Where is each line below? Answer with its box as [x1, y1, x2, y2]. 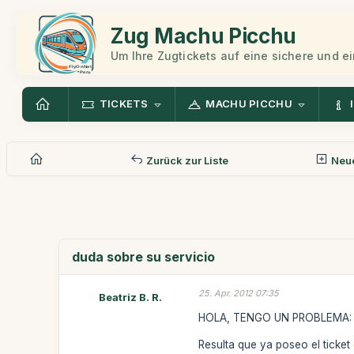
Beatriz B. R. [99, 291, 163, 303]
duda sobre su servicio [72, 249, 216, 265]
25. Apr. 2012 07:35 [198, 288, 280, 299]
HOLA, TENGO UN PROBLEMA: [198, 311, 352, 324]
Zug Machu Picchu [111, 23, 297, 48]
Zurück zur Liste [143, 153, 228, 167]
